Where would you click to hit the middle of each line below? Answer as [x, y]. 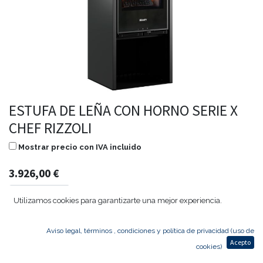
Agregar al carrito [136, 225]
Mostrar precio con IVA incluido [80, 147]
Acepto [240, 242]
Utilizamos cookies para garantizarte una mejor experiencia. [118, 200]
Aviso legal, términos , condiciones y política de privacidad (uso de [150, 231]
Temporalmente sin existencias [71, 251]
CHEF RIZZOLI [50, 128]
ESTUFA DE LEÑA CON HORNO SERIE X [123, 110]
